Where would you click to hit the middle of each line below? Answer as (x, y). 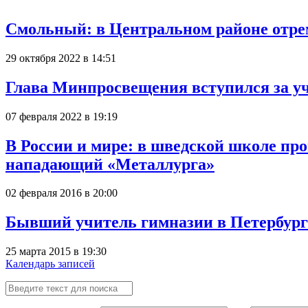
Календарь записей (50, 264)
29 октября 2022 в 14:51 (61, 58)
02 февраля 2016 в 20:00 (62, 193)
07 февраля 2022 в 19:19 (62, 116)
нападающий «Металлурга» (110, 164)
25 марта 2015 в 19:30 (56, 252)
